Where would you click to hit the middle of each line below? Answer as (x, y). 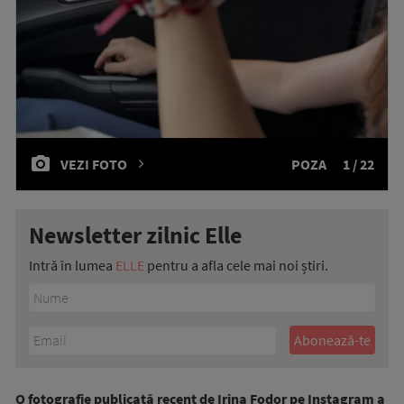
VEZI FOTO (94, 165)
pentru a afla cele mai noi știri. (236, 266)
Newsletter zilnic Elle (135, 235)
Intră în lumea (72, 266)
